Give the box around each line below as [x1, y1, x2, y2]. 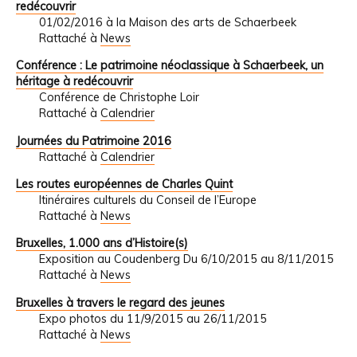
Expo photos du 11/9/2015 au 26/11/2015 [38, 311, 267, 326]
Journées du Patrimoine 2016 [16, 133, 171, 148]
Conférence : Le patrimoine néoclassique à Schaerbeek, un [16, 58, 324, 73]
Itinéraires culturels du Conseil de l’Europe [38, 192, 257, 207]
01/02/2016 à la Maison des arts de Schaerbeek [38, 14, 296, 29]
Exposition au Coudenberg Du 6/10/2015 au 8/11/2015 [38, 252, 334, 267]
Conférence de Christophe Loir [38, 90, 199, 105]
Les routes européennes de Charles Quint [16, 176, 233, 191]
